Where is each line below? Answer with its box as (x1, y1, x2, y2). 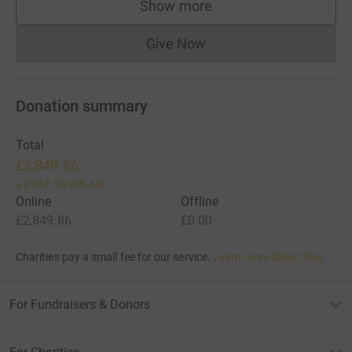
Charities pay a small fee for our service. (16, 250, 211, 263)
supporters (175, 5, 244, 22)
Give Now (145, 35, 207, 52)
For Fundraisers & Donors (9, 296, 150, 312)
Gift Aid (68, 178, 105, 191)
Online (16, 193, 52, 209)
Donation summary (16, 96, 148, 115)
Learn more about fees (213, 250, 324, 263)
